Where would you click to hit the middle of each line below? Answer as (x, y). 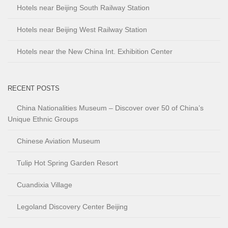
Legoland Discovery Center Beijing (72, 207)
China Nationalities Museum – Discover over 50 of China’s (110, 108)
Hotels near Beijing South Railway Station (83, 8)
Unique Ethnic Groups (43, 119)
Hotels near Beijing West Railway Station (82, 30)
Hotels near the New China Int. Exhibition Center (95, 52)
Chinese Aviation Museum (59, 141)
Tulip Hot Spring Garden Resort (67, 163)
